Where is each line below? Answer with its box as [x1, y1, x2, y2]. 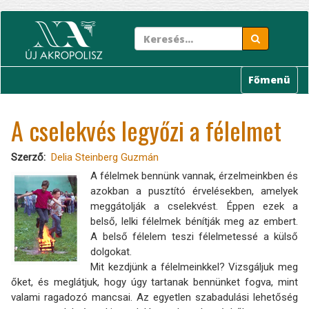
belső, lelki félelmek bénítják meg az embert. [90, 215, 298, 228]
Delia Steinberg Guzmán [50, 151, 159, 163]
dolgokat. [90, 246, 132, 258]
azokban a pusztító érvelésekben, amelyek [90, 185, 298, 197]
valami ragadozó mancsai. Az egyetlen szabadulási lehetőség [11, 291, 298, 303]
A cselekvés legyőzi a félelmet [11, 112, 281, 148]
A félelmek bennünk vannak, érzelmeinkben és [90, 170, 298, 182]
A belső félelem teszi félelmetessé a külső [90, 230, 298, 243]
